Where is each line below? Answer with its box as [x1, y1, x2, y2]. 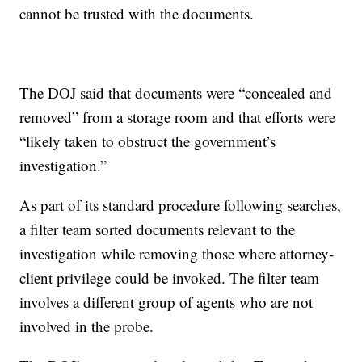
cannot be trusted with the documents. [19, 2, 255, 23]
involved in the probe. [19, 315, 154, 336]
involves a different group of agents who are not [19, 291, 314, 312]
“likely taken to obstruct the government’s [19, 130, 276, 151]
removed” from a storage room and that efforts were [19, 106, 336, 127]
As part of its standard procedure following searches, [19, 194, 342, 215]
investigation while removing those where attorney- [19, 242, 335, 263]
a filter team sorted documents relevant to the [19, 218, 296, 239]
